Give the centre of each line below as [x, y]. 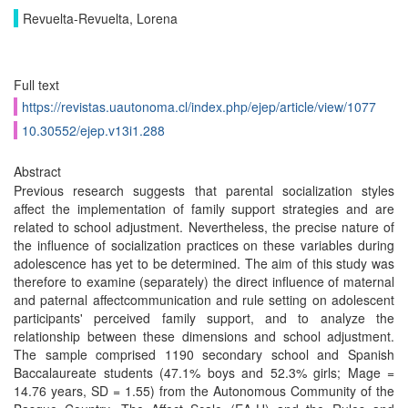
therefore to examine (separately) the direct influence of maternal [204, 281]
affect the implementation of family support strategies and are [204, 209]
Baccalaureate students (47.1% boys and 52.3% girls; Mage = [204, 372]
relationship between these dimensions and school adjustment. [204, 336]
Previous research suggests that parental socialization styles [204, 190]
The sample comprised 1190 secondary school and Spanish [204, 354]
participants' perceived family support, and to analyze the [204, 318]
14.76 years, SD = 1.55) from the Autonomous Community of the [204, 391]
